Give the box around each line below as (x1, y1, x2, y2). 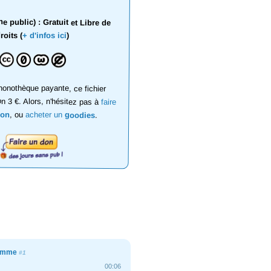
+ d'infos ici (22, 30, 67, 41)
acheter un (25, 109, 65, 120)
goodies (65, 110, 96, 120)
